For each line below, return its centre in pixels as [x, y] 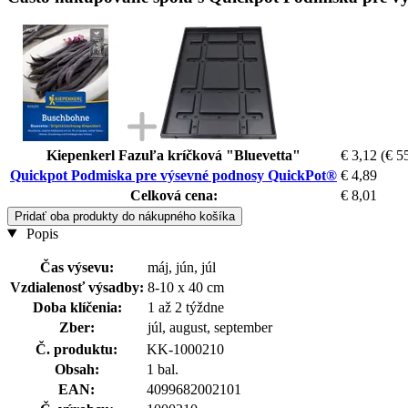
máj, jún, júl [182, 267]
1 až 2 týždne [186, 307]
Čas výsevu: [77, 267]
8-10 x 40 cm [186, 287]
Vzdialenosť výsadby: [77, 287]
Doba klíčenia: [77, 307]
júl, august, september [210, 327]
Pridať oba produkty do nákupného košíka [125, 216]
